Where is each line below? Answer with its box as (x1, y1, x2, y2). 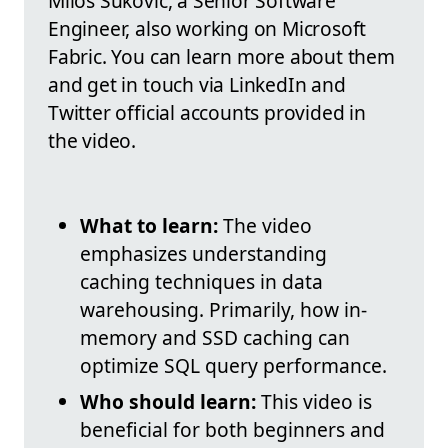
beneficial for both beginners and (80, 415, 385, 443)
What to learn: (80, 211, 218, 239)
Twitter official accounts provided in (48, 98, 366, 126)
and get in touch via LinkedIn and (48, 70, 346, 98)
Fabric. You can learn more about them (48, 42, 395, 70)
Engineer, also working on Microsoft (48, 14, 367, 42)
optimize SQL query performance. (80, 351, 387, 379)
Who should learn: (80, 387, 256, 415)
